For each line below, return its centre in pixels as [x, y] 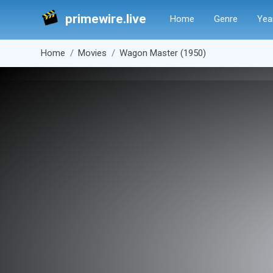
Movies [92, 53]
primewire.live [106, 19]
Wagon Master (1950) [163, 53]
